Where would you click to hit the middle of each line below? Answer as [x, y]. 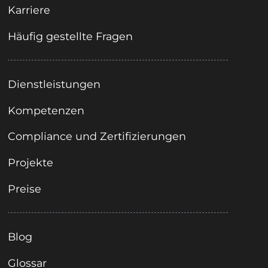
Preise [25, 188]
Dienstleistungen [54, 84]
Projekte [31, 163]
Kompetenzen [46, 110]
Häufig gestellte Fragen [71, 36]
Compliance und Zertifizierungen [97, 136]
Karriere [29, 10]
